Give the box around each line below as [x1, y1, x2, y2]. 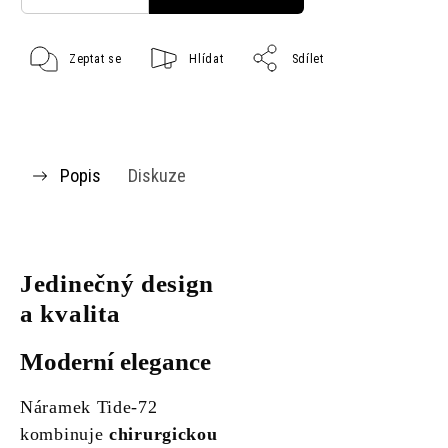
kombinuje [20, 424, 109, 445]
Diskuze [128, 165, 186, 187]
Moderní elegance [20, 348, 211, 376]
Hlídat [189, 52, 224, 67]
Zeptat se [69, 52, 122, 67]
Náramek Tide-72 [20, 397, 158, 418]
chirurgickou [109, 424, 218, 445]
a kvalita [20, 300, 121, 328]
